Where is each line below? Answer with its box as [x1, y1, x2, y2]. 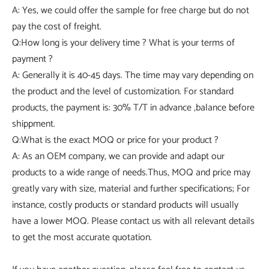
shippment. [12, 115, 55, 132]
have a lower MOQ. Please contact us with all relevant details [12, 213, 255, 229]
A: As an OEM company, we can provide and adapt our [12, 148, 225, 165]
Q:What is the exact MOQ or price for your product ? [12, 131, 219, 148]
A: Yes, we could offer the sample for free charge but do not [12, 2, 249, 19]
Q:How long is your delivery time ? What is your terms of [12, 34, 235, 51]
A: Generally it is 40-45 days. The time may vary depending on [12, 67, 253, 83]
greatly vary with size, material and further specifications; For [12, 180, 250, 197]
